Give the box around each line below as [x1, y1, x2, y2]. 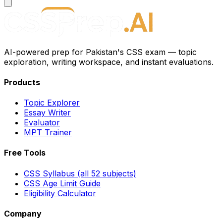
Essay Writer [24, 108, 71, 118]
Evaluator [24, 117, 60, 128]
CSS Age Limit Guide [24, 178, 101, 188]
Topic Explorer [24, 98, 80, 108]
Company [4, 208, 42, 219]
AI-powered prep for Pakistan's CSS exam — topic [4, 47, 197, 57]
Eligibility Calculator [24, 188, 96, 198]
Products [4, 77, 40, 87]
